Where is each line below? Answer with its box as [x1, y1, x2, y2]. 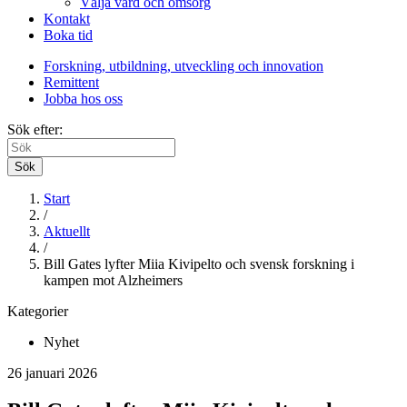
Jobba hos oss [44, 90, 123, 106]
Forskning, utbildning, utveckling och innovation [44, 57, 323, 74]
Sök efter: [7, 121, 63, 137]
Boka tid [44, 26, 93, 43]
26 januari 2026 [7, 364, 97, 381]
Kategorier [7, 303, 68, 319]
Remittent [44, 74, 99, 90]
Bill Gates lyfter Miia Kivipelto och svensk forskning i [44, 255, 354, 272]
